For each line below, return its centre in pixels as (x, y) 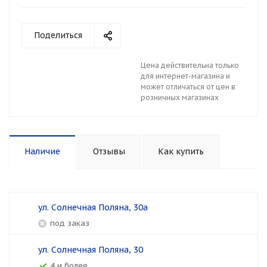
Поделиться (58, 35)
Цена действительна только (190, 65)
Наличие (42, 151)
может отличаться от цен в (188, 87)
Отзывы (109, 151)
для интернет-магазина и (185, 76)
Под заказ (72, 223)
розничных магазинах (180, 97)
